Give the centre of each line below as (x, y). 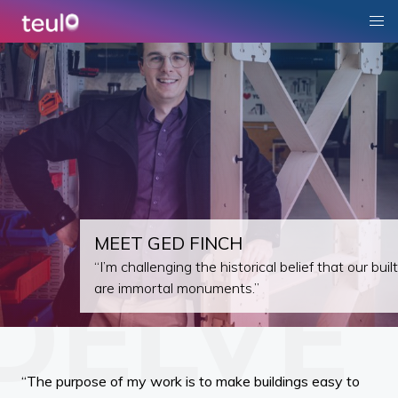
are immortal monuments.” (176, 288)
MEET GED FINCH (168, 243)
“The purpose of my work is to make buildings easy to (191, 382)
